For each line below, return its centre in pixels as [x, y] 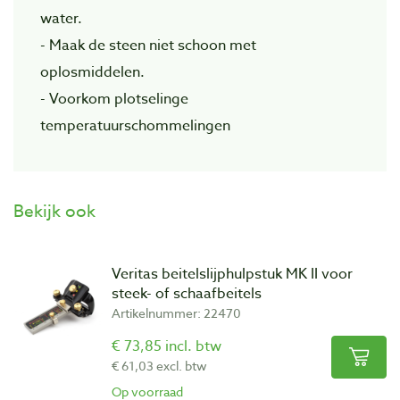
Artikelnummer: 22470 [176, 312]
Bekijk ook [54, 210]
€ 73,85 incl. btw [167, 346]
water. [61, 18]
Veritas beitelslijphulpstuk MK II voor [232, 274]
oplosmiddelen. [92, 72]
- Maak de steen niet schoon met [148, 45]
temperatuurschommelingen [135, 125]
